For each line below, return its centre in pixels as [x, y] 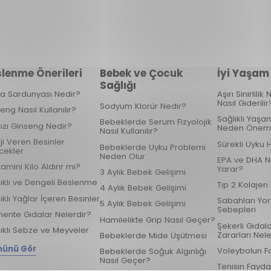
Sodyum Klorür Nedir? [143, 106]
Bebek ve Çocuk [142, 73]
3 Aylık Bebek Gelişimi [143, 172]
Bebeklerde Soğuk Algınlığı [153, 252]
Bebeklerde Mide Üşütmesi [154, 235]
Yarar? [230, 169]
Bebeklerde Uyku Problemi [153, 147]
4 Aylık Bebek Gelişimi [143, 188]
